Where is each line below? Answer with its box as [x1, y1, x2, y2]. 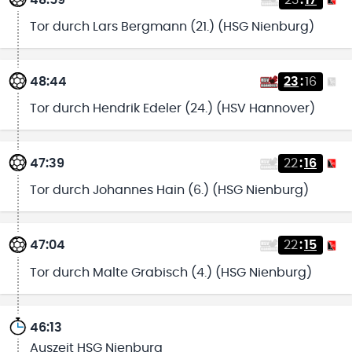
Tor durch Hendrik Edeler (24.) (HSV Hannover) [29, 102, 315, 115]
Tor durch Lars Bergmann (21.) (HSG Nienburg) [29, 20, 314, 33]
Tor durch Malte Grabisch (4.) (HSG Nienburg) [29, 266, 312, 279]
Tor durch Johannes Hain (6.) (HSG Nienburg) [29, 184, 309, 197]
